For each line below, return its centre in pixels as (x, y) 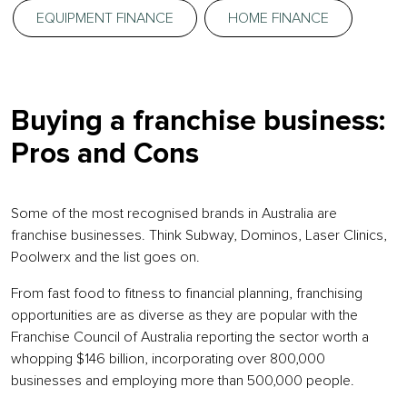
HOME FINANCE (278, 18)
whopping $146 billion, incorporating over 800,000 (168, 359)
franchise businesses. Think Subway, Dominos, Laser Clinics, (199, 235)
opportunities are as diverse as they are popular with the (184, 315)
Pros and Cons (105, 154)
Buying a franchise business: (198, 122)
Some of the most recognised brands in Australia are (174, 213)
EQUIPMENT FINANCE (105, 18)
